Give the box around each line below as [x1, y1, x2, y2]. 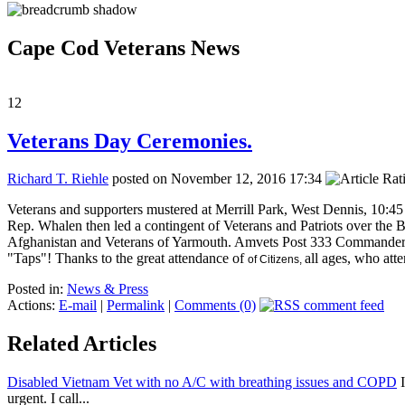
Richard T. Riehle [7, 171, 108, 187]
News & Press [67, 281, 148, 297]
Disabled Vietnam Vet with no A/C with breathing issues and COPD [7, 374, 397, 391]
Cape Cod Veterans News [7, 35, 240, 60]
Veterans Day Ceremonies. [7, 128, 252, 153]
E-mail [59, 297, 97, 314]
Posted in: [7, 281, 67, 297]
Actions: [7, 297, 59, 314]
